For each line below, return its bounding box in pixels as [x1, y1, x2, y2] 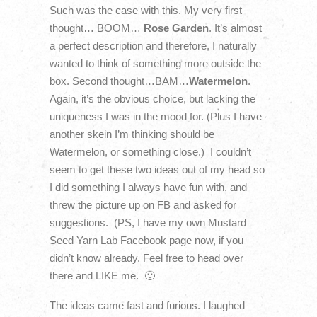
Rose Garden [143, 22, 209, 35]
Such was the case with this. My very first [49, 4, 242, 17]
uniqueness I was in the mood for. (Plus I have [49, 110, 262, 123]
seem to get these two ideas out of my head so [49, 163, 265, 176]
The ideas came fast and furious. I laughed [49, 299, 245, 311]
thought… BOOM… [49, 22, 144, 35]
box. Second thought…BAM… [49, 75, 189, 88]
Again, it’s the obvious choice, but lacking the [49, 93, 255, 105]
